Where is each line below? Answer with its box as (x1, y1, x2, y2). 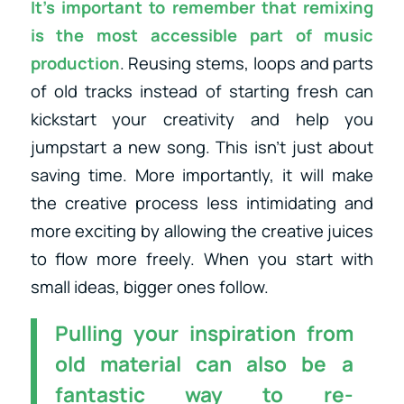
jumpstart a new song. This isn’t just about (30, 134, 374, 159)
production (30, 50, 120, 75)
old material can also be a (54, 350, 353, 379)
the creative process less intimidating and (30, 190, 374, 215)
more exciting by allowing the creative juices (30, 218, 374, 243)
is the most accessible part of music (30, 23, 374, 47)
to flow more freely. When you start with (30, 246, 374, 271)
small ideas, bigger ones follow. (30, 274, 269, 298)
